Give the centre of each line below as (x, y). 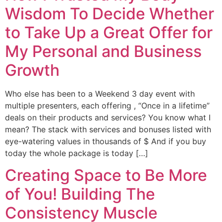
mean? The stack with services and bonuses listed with (108, 130)
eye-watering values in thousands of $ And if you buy (106, 141)
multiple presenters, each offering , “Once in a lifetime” (107, 106)
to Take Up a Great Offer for (109, 33)
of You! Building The (80, 194)
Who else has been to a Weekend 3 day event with (100, 94)
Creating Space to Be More (106, 175)
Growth (32, 70)
